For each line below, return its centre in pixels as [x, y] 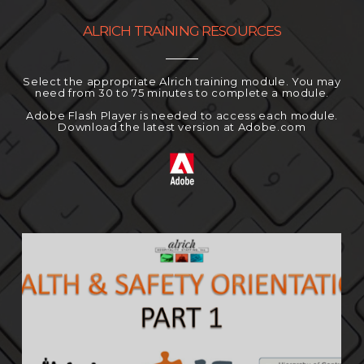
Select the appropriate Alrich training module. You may [182, 81]
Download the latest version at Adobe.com [182, 127]
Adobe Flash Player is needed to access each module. [182, 115]
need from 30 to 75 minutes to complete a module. [182, 93]
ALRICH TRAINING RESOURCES [182, 31]
